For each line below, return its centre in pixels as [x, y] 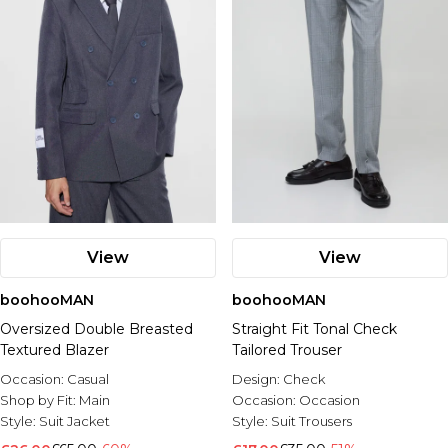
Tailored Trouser [287, 350]
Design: [257, 379]
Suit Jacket [74, 421]
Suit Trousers [311, 421]
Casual [88, 379]
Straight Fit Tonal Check [314, 329]
